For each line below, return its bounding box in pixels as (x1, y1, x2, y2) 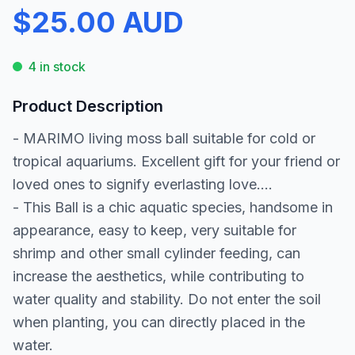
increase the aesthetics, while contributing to (13, 268, 304, 284)
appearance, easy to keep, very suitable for (13, 222, 296, 239)
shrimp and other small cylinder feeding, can (13, 245, 300, 261)
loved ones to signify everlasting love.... (13, 176, 273, 193)
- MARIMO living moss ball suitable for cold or (13, 130, 315, 147)
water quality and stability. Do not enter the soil (13, 291, 321, 307)
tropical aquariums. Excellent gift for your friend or (13, 153, 340, 170)
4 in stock (29, 59, 86, 74)
